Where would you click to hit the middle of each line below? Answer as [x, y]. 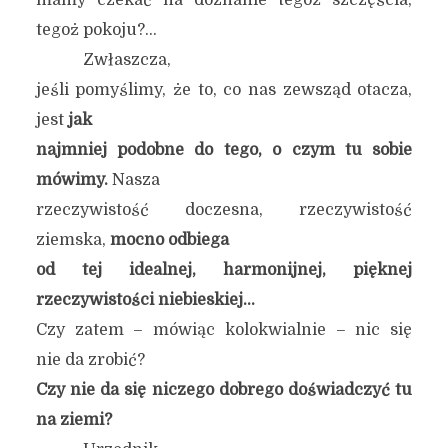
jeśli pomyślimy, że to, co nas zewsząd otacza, [224, 90]
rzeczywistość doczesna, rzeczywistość [224, 210]
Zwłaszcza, [126, 60]
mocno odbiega [169, 240]
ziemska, [72, 240]
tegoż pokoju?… [96, 30]
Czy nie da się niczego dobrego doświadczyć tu [224, 390]
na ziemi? [73, 420]
